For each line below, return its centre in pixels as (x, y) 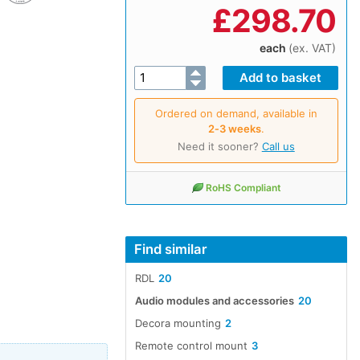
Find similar (170, 249)
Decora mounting (178, 323)
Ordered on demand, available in (236, 113)
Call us (278, 146)
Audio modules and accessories (214, 301)
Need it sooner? (219, 146)
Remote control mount (191, 346)
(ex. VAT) (312, 47)
